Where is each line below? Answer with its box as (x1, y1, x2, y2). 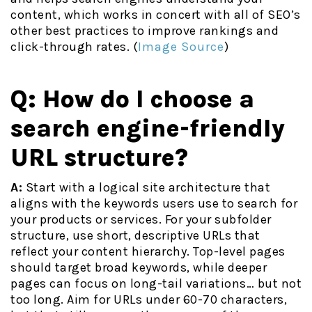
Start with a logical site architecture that (22, 180, 270, 196)
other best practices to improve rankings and (10, 23, 279, 39)
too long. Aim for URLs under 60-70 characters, (10, 292, 287, 308)
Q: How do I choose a (10, 85, 254, 114)
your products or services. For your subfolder (10, 212, 272, 228)
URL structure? (10, 143, 188, 173)
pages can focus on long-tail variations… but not (10, 276, 302, 292)
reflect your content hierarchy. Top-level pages (10, 244, 286, 260)
